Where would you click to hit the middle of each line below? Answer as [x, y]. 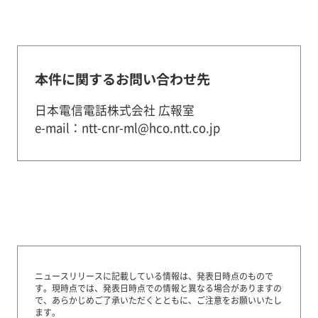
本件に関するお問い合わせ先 [122, 79]
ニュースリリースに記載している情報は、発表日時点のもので [154, 275]
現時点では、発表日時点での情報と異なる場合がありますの [166, 287]
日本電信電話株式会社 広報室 [114, 110]
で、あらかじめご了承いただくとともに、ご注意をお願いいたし [158, 300]
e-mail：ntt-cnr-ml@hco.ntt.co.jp [127, 128]
